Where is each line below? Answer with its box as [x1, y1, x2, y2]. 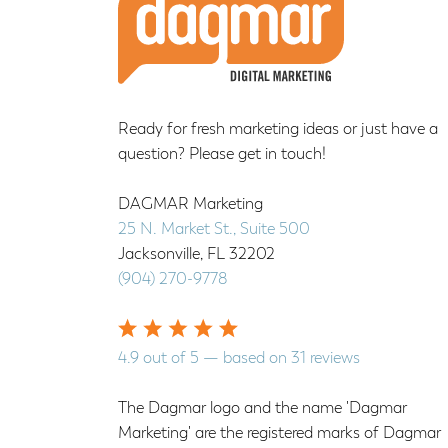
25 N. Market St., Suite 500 [118, 222, 310, 238]
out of [139, 351, 190, 367]
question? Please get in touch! [118, 147, 326, 163]
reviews [306, 351, 360, 367]
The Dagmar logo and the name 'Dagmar [118, 401, 407, 417]
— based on [199, 351, 291, 367]
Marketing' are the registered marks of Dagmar [118, 426, 441, 442]
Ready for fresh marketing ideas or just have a [118, 122, 438, 138]
